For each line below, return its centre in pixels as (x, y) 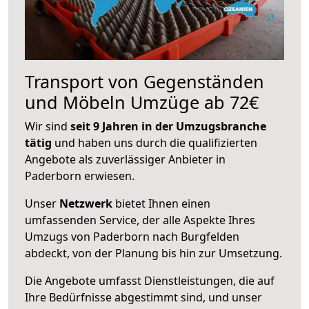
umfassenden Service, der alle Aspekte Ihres (140, 220)
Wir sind (48, 126)
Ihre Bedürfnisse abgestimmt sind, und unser (143, 297)
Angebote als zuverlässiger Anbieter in (125, 159)
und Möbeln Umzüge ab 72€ (142, 102)
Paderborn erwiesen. (80, 176)
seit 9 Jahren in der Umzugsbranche (168, 126)
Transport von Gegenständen (144, 81)
